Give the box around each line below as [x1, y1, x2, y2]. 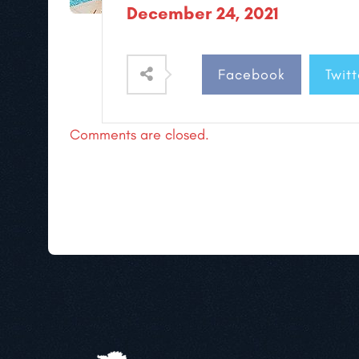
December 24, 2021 [127, 2, 279, 24]
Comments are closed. [70, 126, 209, 143]
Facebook [218, 65, 285, 83]
